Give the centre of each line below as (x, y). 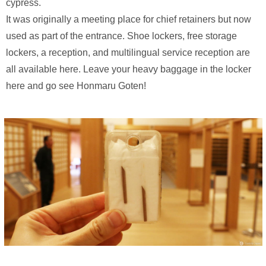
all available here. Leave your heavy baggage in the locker (129, 69)
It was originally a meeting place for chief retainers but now (129, 19)
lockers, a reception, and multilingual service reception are (128, 52)
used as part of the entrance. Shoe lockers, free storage (121, 36)
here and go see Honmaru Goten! (76, 85)
